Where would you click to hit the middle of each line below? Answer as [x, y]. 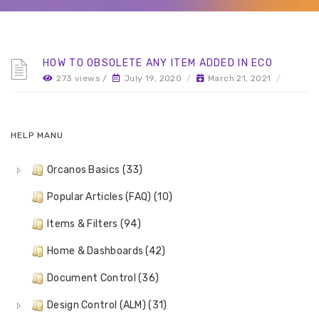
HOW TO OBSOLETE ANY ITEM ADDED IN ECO [158, 63]
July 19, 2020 [153, 78]
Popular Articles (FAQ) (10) [110, 197]
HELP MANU [37, 135]
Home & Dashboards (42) [106, 251]
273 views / [83, 78]
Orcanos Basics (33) [95, 170]
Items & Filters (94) [94, 224]
